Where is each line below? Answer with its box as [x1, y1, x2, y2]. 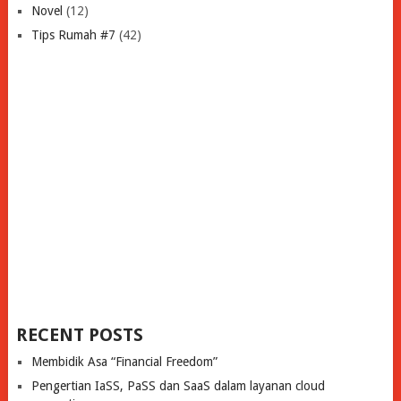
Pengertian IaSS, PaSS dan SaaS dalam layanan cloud [30, 378, 325, 393]
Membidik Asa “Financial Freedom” [30, 354, 218, 369]
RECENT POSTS [15, 323, 143, 346]
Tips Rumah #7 [30, 27, 115, 42]
